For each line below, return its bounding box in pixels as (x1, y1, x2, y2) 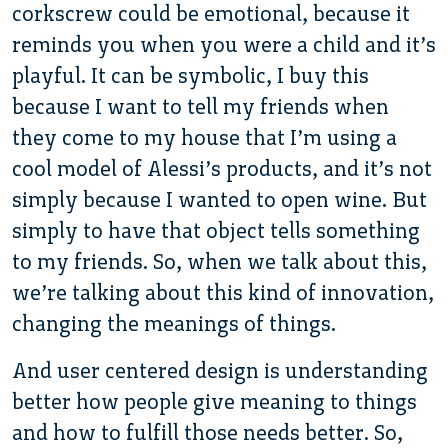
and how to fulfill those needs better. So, (12, 419, 403, 445)
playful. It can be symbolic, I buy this (12, 62, 369, 88)
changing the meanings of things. (12, 310, 336, 336)
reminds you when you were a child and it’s (12, 31, 436, 57)
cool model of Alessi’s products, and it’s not (12, 155, 432, 181)
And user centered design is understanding (12, 357, 428, 383)
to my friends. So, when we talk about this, (12, 248, 427, 274)
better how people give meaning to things (12, 388, 417, 414)
